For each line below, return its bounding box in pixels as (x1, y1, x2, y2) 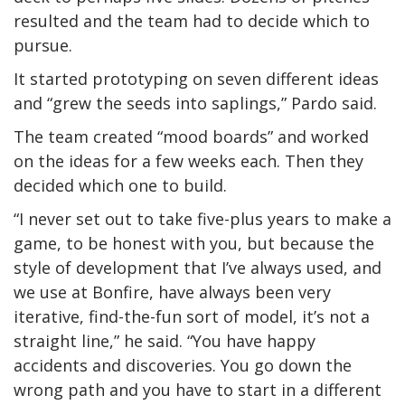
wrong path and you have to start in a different (14, 379, 381, 401)
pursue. (14, 34, 72, 57)
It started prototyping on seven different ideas (14, 68, 379, 90)
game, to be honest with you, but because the (14, 232, 374, 255)
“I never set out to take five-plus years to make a (14, 208, 391, 231)
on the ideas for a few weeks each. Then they (14, 150, 363, 173)
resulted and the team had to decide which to (14, 10, 370, 33)
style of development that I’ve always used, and (14, 257, 381, 279)
